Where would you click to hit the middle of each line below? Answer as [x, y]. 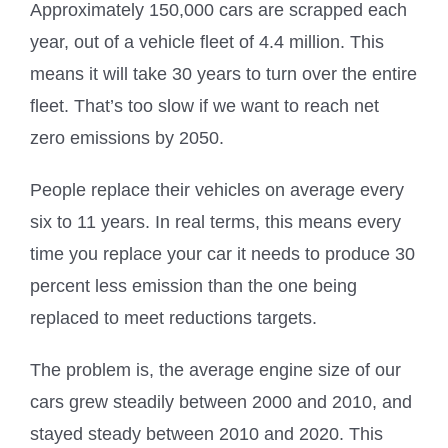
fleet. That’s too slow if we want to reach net [204, 105]
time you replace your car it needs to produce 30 [222, 253]
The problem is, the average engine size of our [215, 369]
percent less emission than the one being [193, 285]
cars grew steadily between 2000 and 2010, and [221, 401]
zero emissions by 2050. [127, 137]
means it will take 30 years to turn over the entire [223, 73]
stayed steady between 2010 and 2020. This [206, 433]
